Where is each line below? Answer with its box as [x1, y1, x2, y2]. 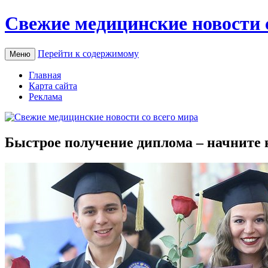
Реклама [29, 91, 62, 102]
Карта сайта [29, 80, 77, 91]
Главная [29, 69, 61, 80]
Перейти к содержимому [38, 48, 139, 59]
